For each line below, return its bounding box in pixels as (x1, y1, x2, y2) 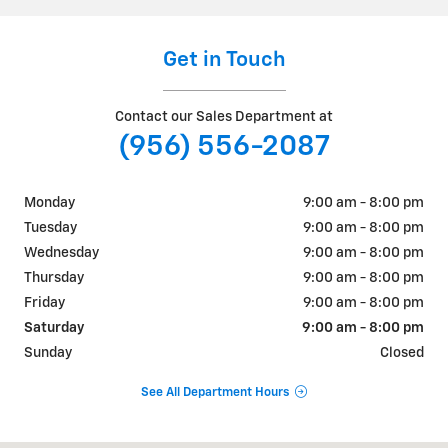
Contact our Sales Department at (115, 110, 333, 125)
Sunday (24, 346, 72, 361)
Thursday (24, 271, 84, 286)
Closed (380, 346, 424, 361)
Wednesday (24, 246, 99, 261)
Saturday (24, 321, 84, 336)
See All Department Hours (140, 385, 289, 399)
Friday (24, 296, 65, 311)
